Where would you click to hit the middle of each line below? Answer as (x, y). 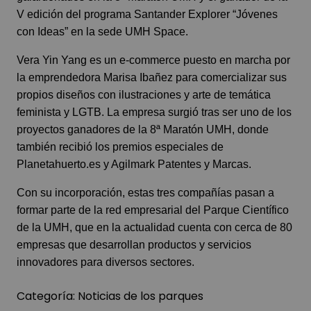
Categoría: (47, 296)
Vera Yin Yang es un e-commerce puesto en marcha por (153, 60)
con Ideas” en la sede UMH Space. (102, 31)
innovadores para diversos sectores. (106, 262)
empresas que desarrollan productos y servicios (134, 244)
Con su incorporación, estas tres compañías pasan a (145, 192)
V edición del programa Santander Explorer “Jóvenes (147, 14)
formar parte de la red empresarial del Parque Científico (153, 210)
